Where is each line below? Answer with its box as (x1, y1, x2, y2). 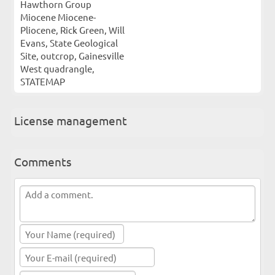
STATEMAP (20, 76, 65, 87)
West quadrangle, (20, 63, 95, 74)
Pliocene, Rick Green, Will (20, 24, 125, 36)
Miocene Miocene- (20, 11, 96, 23)
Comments (14, 154, 71, 169)
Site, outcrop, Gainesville (20, 50, 124, 61)
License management (14, 112, 127, 128)
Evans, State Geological (20, 37, 118, 48)
